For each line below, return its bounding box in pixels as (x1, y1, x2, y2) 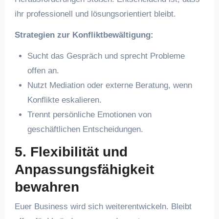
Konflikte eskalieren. (27, 95, 102, 105)
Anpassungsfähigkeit (14, 162, 154, 177)
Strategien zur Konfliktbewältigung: (14, 30, 153, 40)
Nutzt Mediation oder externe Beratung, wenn (27, 81, 192, 90)
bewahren (14, 179, 79, 195)
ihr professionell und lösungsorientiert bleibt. (14, 9, 176, 19)
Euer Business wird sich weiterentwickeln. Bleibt (14, 201, 192, 211)
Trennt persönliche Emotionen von (27, 110, 152, 119)
